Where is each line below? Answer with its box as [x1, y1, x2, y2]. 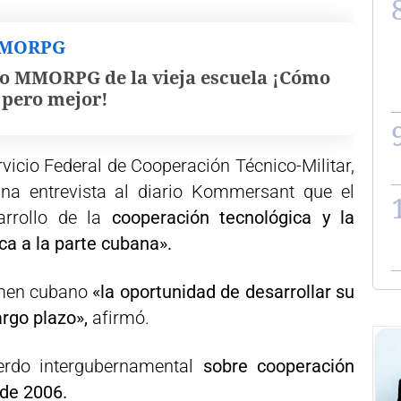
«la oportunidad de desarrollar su [92, 281, 355, 303]
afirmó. [92, 307, 149, 328]
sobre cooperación [202, 355, 355, 377]
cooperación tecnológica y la [111, 207, 354, 228]
